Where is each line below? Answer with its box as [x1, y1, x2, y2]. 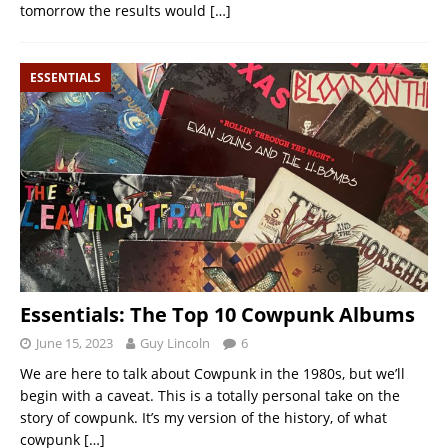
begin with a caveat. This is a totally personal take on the [20, 386, 400, 406]
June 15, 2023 [36, 334, 113, 353]
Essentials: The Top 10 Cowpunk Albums [20, 301, 415, 329]
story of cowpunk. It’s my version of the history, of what [20, 408, 387, 428]
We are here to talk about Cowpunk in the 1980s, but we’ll [20, 364, 405, 384]
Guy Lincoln [140, 334, 210, 353]
